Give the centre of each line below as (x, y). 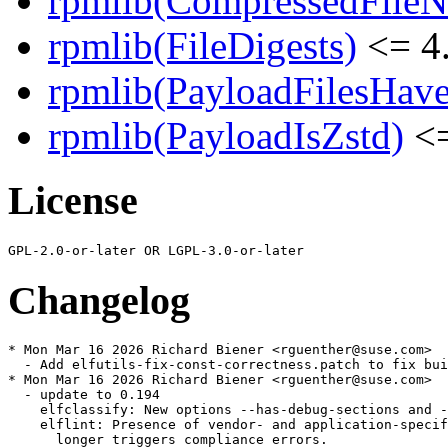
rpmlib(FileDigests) (202, 46)
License (73, 201)
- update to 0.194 (84, 395)
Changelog (99, 300)
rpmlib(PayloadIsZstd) (226, 136)
